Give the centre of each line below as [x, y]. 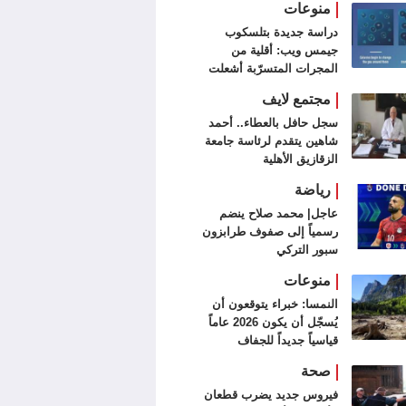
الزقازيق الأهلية [300, 159]
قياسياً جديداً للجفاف [287, 341]
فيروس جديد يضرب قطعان [271, 395]
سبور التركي [307, 250]
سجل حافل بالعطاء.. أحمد [273, 123]
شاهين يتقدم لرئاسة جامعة [271, 141]
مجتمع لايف [296, 100]
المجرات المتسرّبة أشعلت [273, 69]
